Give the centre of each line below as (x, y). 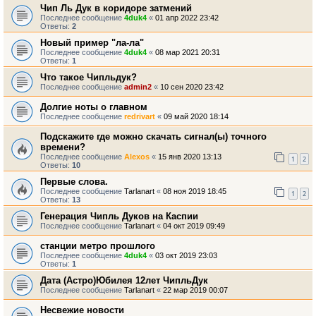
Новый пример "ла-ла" (92, 43)
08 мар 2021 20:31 (188, 52)
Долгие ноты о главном (94, 107)
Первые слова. (74, 182)
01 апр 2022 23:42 (187, 18)
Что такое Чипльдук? (89, 77)
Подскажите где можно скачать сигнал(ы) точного (153, 136)
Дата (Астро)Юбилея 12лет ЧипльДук (124, 280)
